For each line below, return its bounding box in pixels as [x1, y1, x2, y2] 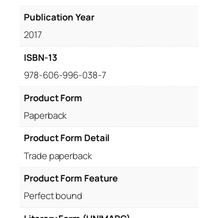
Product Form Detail [24, 131, 110, 145]
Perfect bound [24, 189, 82, 202]
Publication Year [24, 11, 94, 24]
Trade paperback [24, 149, 92, 162]
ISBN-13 [24, 51, 57, 64]
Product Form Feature [24, 172, 118, 185]
